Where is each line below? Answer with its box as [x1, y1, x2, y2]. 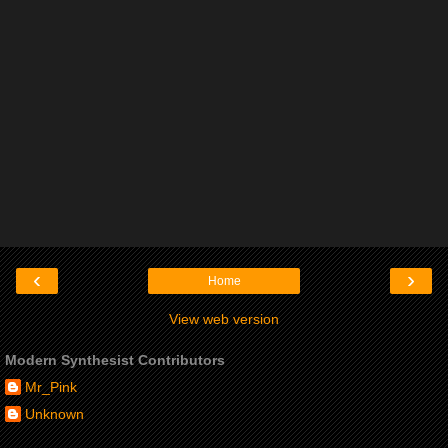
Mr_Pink [25, 379, 77, 396]
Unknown [25, 406, 84, 423]
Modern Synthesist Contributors [5, 352, 225, 369]
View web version [169, 311, 279, 328]
